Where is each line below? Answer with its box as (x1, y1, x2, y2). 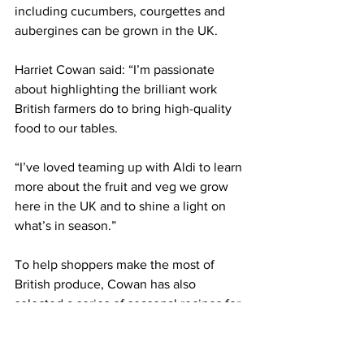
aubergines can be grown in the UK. (15, 23, 218, 37)
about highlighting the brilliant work (15, 81, 220, 96)
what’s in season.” (15, 218, 116, 232)
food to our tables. (15, 120, 118, 135)
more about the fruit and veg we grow (15, 179, 232, 193)
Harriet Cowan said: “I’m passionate (15, 62, 218, 76)
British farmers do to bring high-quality (15, 101, 235, 115)
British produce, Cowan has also (15, 276, 199, 291)
